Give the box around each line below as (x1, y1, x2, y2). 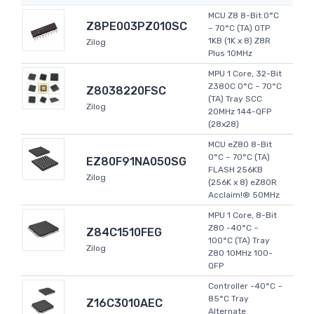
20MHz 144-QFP (208, 107, 271, 117)
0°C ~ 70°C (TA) (208, 152, 270, 163)
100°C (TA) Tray (208, 235, 270, 246)
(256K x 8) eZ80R (208, 177, 277, 188)
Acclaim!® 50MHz (208, 190, 280, 200)
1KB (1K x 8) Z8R (208, 36, 271, 46)
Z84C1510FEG (86, 226, 162, 240)
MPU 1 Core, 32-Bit (208, 69, 282, 79)
